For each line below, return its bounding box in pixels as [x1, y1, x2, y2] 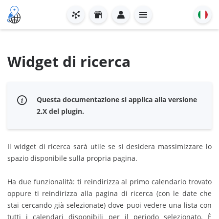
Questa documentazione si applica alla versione [37, 95, 197, 104]
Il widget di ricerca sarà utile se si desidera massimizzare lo [7, 142, 212, 151]
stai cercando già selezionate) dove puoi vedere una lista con [7, 200, 212, 210]
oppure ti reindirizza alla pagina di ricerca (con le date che [7, 189, 212, 198]
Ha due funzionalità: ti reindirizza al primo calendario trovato [7, 177, 212, 186]
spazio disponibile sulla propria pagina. [7, 153, 137, 163]
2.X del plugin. [37, 107, 84, 116]
